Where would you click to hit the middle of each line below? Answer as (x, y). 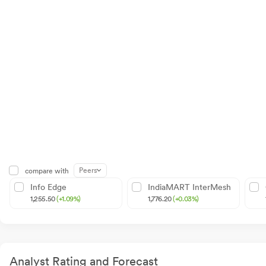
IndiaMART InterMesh (189, 187)
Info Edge (48, 187)
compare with (47, 171)
